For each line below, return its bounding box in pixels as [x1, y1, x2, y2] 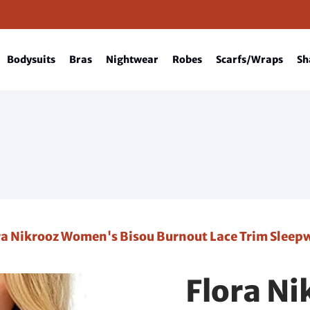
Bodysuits [7, 53, 55, 66]
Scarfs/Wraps [216, 53, 283, 66]
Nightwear [106, 53, 158, 66]
